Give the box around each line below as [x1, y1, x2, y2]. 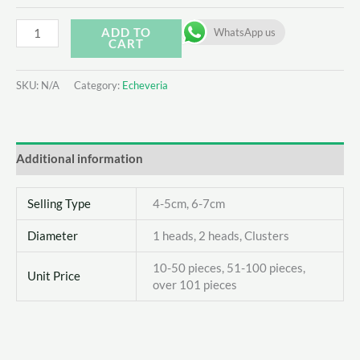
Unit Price [27, 268, 81, 283]
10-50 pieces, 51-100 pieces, [152, 260, 305, 275]
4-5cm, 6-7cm [152, 196, 225, 211]
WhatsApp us [214, 26, 276, 39]
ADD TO [100, 26, 151, 40]
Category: [74, 79, 122, 92]
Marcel [15, 44, 53, 59]
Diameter [27, 228, 79, 243]
